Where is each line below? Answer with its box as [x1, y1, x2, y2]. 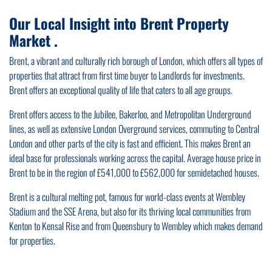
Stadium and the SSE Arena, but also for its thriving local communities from [9, 204, 251, 219]
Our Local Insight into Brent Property [9, 12, 229, 35]
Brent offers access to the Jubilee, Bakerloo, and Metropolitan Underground [9, 107, 251, 122]
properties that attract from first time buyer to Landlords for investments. [9, 68, 245, 83]
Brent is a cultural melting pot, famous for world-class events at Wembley [9, 189, 245, 205]
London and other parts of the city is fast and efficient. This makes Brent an [9, 136, 251, 151]
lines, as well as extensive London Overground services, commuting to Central [9, 121, 259, 137]
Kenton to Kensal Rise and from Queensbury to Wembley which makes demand [9, 219, 263, 234]
